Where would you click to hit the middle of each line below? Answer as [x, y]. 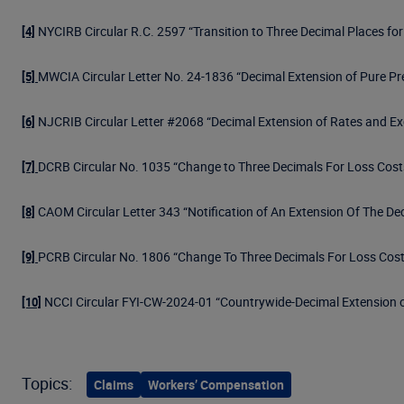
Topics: [47, 383]
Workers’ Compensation [216, 385]
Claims [114, 385]
